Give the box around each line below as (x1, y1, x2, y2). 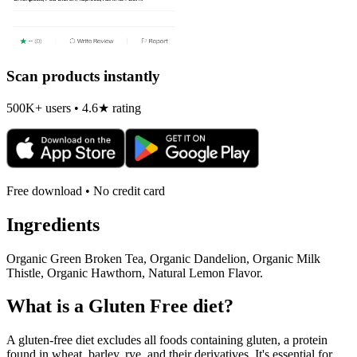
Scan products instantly (6, 68, 160, 85)
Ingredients (6, 214, 100, 235)
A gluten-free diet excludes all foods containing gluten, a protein (6, 333, 328, 347)
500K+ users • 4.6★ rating (6, 100, 141, 115)
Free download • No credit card (6, 183, 165, 198)
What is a (6, 296, 88, 317)
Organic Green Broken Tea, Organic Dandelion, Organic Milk (6, 251, 320, 265)
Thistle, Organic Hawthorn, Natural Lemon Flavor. (6, 265, 263, 280)
